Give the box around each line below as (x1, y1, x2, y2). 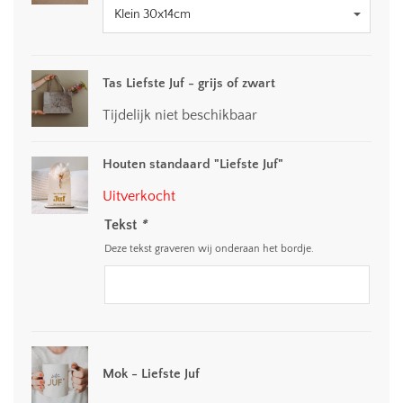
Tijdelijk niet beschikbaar (103, 106, 258, 123)
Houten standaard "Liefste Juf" (103, 157, 284, 173)
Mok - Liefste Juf (103, 366, 201, 382)
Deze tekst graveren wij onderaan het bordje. (104, 243, 315, 255)
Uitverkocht (103, 188, 176, 205)
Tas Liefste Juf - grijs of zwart (103, 75, 276, 91)
